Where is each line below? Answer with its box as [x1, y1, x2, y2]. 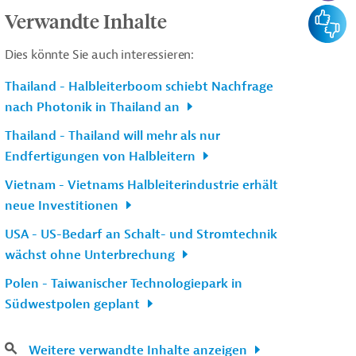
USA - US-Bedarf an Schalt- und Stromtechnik [4, 226, 277, 243]
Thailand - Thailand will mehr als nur [4, 128, 220, 145]
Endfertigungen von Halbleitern [4, 149, 199, 165]
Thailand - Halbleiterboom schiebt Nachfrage [4, 79, 273, 95]
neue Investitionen [4, 198, 122, 215]
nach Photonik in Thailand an [4, 99, 183, 116]
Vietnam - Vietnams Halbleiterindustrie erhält [4, 177, 278, 194]
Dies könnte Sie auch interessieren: [4, 47, 195, 64]
